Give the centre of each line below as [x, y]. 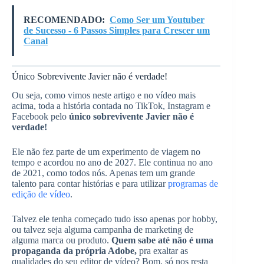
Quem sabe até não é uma [162, 240]
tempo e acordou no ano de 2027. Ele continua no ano [112, 163]
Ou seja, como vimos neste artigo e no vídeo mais [104, 95]
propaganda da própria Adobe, [74, 251]
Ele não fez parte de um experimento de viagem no [106, 152]
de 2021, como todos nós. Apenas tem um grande [103, 173]
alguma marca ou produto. [62, 240]
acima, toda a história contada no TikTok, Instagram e [111, 106]
